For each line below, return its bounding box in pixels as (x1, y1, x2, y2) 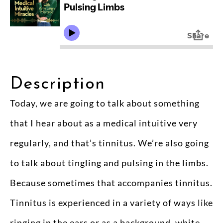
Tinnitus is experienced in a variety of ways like (10, 197, 213, 208)
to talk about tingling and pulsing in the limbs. (10, 157, 209, 168)
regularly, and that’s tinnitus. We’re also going (10, 137, 209, 148)
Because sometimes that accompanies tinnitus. (10, 177, 213, 188)
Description (10, 76, 106, 93)
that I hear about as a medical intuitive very (10, 117, 198, 128)
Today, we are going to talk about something (10, 98, 200, 109)
